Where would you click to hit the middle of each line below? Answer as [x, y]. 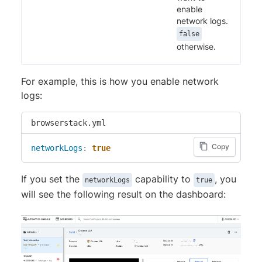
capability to [163, 179]
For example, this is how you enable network [120, 82]
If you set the [52, 179]
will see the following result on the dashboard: [123, 194]
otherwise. [196, 47]
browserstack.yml [68, 123]
